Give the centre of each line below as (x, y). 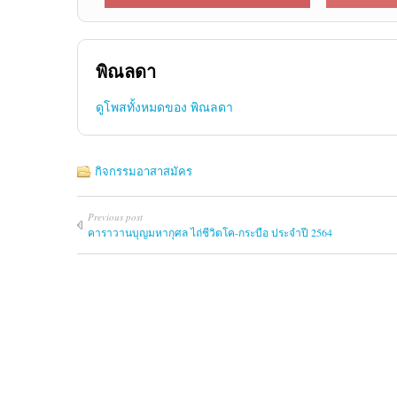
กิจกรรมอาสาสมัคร (144, 171)
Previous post (115, 217)
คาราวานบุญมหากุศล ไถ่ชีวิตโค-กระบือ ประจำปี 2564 (210, 233)
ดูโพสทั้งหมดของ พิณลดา (164, 107)
